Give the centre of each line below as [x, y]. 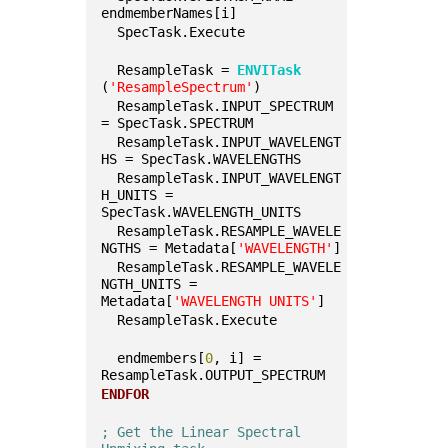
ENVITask [269, 70]
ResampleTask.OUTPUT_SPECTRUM [213, 375]
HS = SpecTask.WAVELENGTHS [201, 159]
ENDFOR [125, 394]
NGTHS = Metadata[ [169, 248]
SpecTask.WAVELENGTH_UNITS [201, 212]
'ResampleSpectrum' [181, 87]
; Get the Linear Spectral [201, 432]
